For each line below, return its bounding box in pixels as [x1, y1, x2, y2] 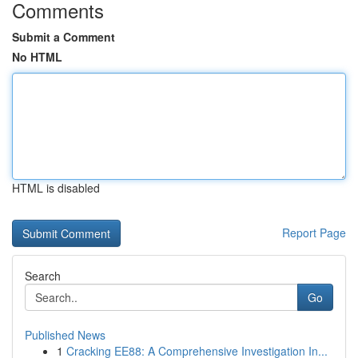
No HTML [12, 49, 62, 65]
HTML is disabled [12, 180, 100, 196]
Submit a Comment [12, 29, 115, 45]
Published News [25, 327, 105, 343]
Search [25, 268, 61, 284]
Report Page [282, 225, 346, 241]
